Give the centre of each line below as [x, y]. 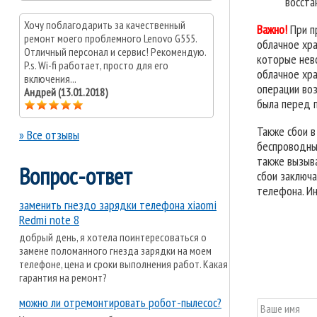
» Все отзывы [49, 135]
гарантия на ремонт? [63, 277]
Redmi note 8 [49, 219]
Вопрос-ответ [76, 175]
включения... [50, 79]
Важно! [274, 29]
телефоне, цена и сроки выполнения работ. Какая [123, 264]
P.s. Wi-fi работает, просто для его [96, 65]
